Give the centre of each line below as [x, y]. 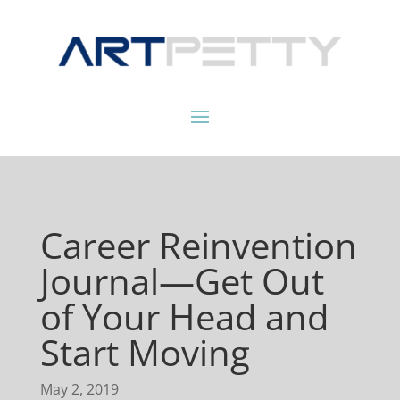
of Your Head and [184, 317]
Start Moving [145, 353]
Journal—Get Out [182, 281]
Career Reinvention [198, 246]
